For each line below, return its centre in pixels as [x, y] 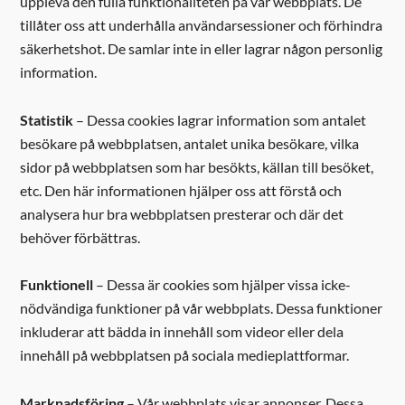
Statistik [47, 119]
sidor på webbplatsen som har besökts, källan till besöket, [197, 166]
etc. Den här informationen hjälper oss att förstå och [181, 190]
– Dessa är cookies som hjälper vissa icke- [222, 285]
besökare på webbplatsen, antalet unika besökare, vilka [190, 143]
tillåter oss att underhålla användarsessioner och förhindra [202, 25]
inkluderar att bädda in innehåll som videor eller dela [182, 332]
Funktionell [57, 285]
